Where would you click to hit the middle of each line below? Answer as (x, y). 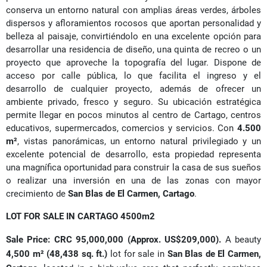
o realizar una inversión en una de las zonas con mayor (133, 181)
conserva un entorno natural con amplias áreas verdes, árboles (133, 10)
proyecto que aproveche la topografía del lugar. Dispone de (133, 63)
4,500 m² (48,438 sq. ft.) (57, 254)
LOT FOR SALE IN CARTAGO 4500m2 (80, 217)
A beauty (241, 240)
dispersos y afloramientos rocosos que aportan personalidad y (133, 24)
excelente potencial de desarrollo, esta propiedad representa (133, 155)
